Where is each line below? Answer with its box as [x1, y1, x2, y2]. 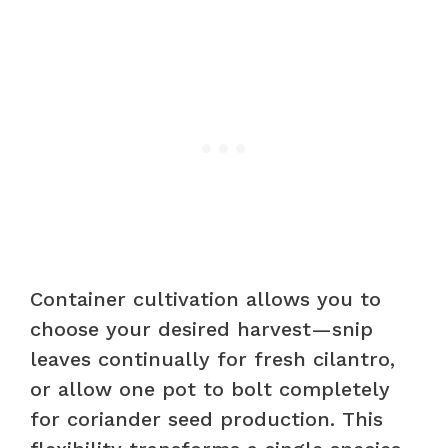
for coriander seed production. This [30, 406, 383, 431]
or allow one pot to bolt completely [30, 376, 390, 401]
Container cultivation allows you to [30, 286, 381, 311]
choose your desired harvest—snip [30, 316, 373, 341]
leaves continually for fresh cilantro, [30, 346, 395, 371]
